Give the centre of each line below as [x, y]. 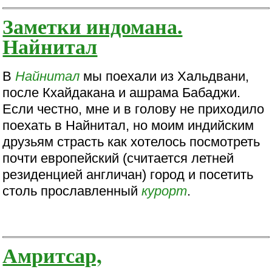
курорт [165, 191]
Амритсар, [52, 254]
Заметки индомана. [93, 25]
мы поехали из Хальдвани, [165, 76]
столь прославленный [72, 191]
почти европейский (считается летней [118, 158]
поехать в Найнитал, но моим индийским [128, 126]
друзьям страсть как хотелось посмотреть [131, 142]
